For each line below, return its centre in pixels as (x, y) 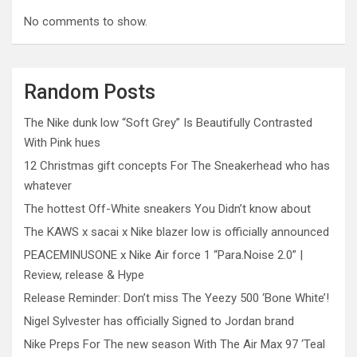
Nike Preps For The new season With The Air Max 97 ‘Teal (175, 344)
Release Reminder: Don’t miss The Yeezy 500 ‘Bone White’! (177, 298)
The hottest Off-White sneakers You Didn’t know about (167, 209)
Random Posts (90, 92)
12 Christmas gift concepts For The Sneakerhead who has (177, 166)
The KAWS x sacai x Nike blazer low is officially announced (177, 232)
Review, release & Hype (84, 275)
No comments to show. (86, 22)
